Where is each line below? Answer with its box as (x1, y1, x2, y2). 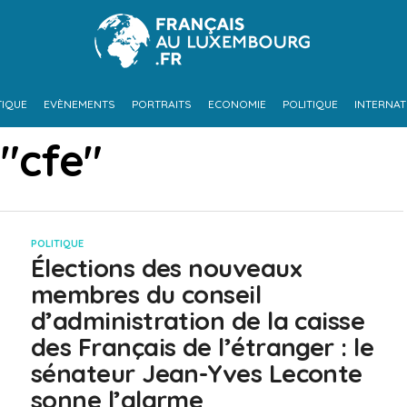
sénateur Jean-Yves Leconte (31, 358, 362, 389)
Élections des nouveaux (31, 253, 303, 283)
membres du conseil (31, 279, 262, 310)
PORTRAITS (131, 97, 192, 111)
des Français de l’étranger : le (31, 332, 374, 362)
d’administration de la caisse (31, 305, 365, 336)
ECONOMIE (207, 97, 266, 111)
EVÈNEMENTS (43, 97, 115, 111)
